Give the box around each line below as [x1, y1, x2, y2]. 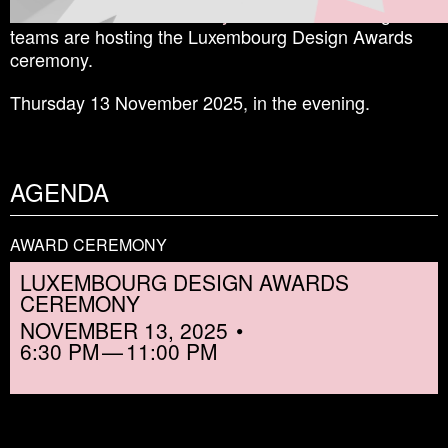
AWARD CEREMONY [10, 232, 167, 256]
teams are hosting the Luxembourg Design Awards [10, 22, 413, 49]
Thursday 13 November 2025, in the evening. [10, 88, 375, 115]
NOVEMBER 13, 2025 [20, 314, 228, 345]
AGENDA [10, 173, 109, 209]
